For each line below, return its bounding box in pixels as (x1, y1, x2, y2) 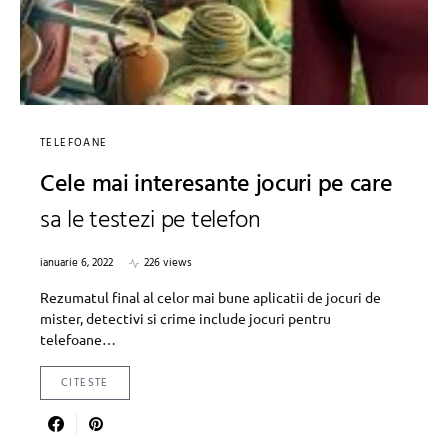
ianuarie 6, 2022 (40, 254, 113, 273)
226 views (144, 254, 192, 273)
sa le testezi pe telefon (40, 202, 261, 241)
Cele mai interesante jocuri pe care (40, 166, 393, 205)
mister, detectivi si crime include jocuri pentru (40, 309, 331, 328)
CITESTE (61, 374, 109, 393)
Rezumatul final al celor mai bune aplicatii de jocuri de (40, 288, 381, 307)
